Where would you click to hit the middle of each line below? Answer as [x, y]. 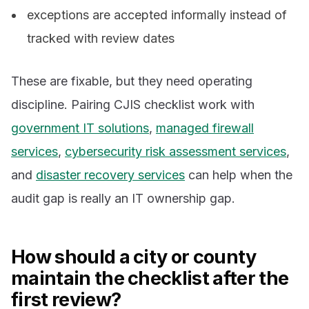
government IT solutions [80, 128]
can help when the [239, 175]
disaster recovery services [110, 175]
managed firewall [205, 128]
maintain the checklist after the [150, 279]
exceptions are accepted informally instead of [157, 15]
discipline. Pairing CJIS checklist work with [133, 105]
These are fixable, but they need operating [132, 81]
